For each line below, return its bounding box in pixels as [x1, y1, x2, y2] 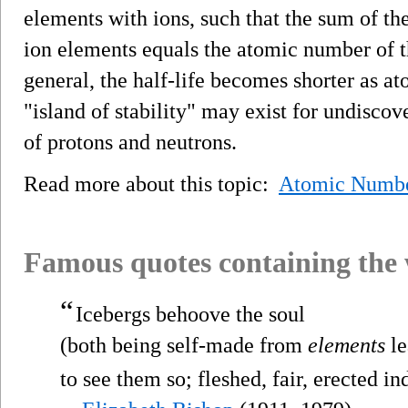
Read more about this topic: [24, 171, 279, 196]
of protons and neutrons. [24, 129, 237, 154]
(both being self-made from [60, 332, 308, 357]
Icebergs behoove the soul [76, 301, 305, 326]
